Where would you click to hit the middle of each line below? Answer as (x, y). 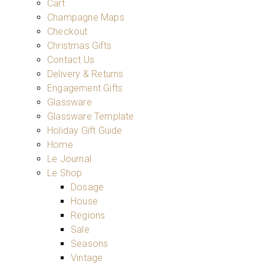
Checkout (67, 31)
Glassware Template (91, 116)
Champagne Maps (86, 17)
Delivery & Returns (85, 74)
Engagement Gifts (85, 88)
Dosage (88, 187)
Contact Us (71, 60)
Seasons (90, 243)
